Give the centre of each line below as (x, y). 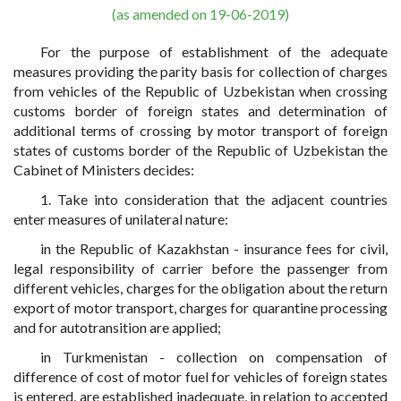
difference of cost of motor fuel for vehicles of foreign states (200, 376)
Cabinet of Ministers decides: (104, 170)
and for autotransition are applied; (117, 327)
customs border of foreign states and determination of (200, 111)
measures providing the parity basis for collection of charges (200, 71)
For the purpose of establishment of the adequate (214, 51)
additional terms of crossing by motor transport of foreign (200, 130)
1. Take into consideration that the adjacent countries (214, 199)
